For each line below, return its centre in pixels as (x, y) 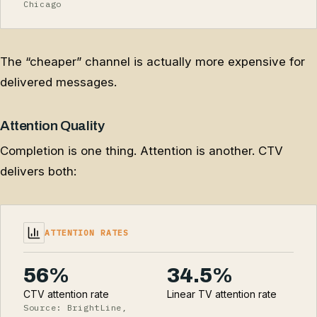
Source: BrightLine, (75, 308)
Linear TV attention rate (222, 294)
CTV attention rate (66, 294)
